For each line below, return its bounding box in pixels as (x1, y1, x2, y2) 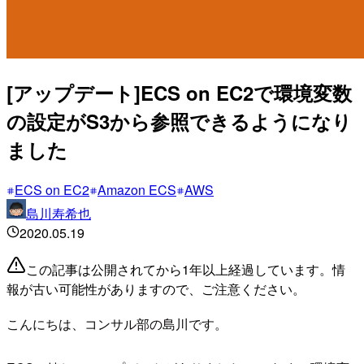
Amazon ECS (97, 180, 176, 199)
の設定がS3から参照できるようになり (6, 106, 352, 135)
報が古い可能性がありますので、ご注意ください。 (6, 279, 305, 298)
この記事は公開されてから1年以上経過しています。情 (26, 259, 345, 279)
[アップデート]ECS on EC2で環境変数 (6, 78, 352, 106)
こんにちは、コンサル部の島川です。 (6, 314, 227, 333)
